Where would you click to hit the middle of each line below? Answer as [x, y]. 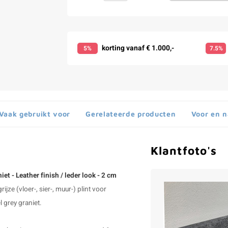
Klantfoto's [184, 150]
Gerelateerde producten [131, 114]
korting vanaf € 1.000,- [137, 48]
